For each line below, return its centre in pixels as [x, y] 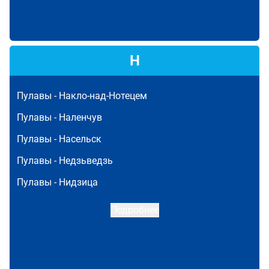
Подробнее [134, 210]
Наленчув [80, 117]
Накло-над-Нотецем [103, 96]
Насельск [80, 139]
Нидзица [78, 182]
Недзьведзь [86, 161]
